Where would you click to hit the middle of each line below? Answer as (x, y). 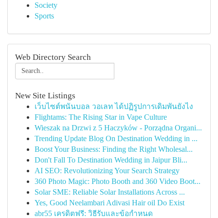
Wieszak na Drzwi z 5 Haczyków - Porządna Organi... (118, 128)
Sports (44, 16)
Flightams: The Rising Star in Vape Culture (101, 117)
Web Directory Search (53, 57)
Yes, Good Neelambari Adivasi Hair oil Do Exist (109, 203)
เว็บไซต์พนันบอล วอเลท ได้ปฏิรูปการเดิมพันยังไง (114, 106)
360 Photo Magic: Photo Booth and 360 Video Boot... (118, 181)
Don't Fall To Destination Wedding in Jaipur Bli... (111, 160)
